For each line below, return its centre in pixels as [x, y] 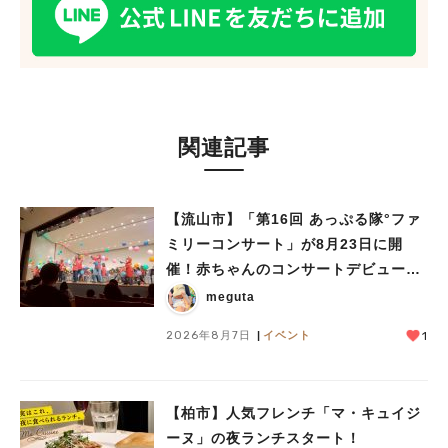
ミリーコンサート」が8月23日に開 [284, 243]
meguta [230, 297]
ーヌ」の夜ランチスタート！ [263, 437]
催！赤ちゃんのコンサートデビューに [293, 268]
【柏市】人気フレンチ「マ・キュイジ [293, 412]
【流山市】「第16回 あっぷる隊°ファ [293, 218]
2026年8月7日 [208, 334]
